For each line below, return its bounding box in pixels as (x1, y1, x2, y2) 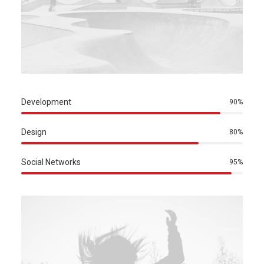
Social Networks (21, 157, 81, 167)
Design (21, 127, 47, 137)
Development (21, 97, 71, 107)
